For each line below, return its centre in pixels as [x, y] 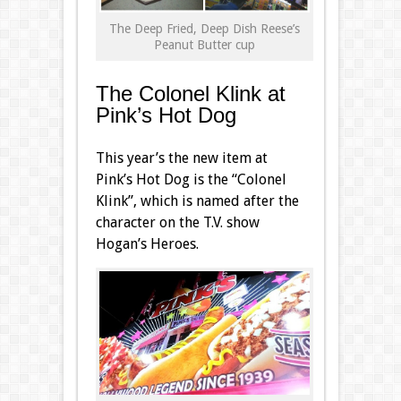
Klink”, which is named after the [197, 200]
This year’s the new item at [181, 158]
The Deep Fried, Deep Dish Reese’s [204, 28]
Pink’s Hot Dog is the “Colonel [191, 179]
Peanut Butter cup [204, 44]
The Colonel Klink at [190, 93]
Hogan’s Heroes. [147, 243]
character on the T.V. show [177, 222]
